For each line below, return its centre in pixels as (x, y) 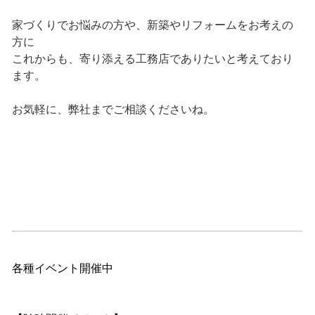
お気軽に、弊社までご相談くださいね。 (113, 110)
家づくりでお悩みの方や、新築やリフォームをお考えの (152, 25)
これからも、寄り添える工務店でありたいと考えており (152, 59)
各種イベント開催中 (62, 269)
